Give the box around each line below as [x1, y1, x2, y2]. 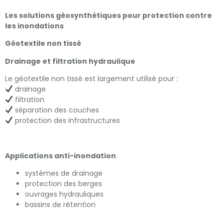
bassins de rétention [25, 200, 96, 210]
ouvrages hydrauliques [25, 189, 104, 200]
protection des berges [25, 179, 102, 189]
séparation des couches [12, 105, 99, 115]
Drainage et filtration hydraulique [5, 56, 135, 66]
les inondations [5, 20, 64, 31]
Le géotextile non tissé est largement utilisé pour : [5, 73, 178, 84]
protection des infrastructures [12, 115, 120, 125]
